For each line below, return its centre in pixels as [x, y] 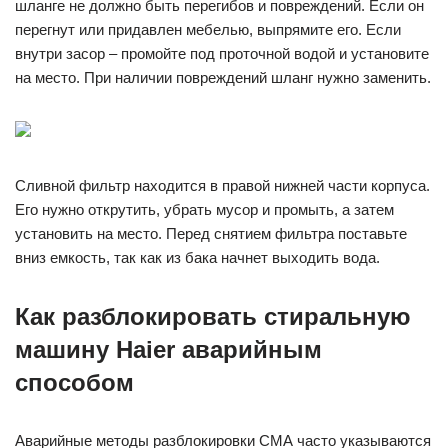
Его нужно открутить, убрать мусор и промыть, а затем [204, 209]
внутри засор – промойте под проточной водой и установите [222, 53]
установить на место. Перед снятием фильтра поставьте [211, 233]
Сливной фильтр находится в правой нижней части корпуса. [222, 185]
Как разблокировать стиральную [213, 316]
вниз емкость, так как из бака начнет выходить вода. [197, 257]
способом [74, 382]
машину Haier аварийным [168, 349]
